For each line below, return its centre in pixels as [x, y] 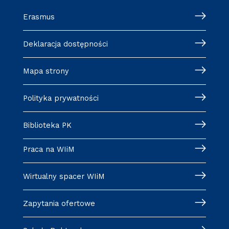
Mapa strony [46, 71]
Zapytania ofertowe [59, 203]
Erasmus [39, 17]
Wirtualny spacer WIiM [64, 176]
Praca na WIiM [49, 149]
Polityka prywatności [61, 98]
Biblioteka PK [47, 125]
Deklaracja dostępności [65, 44]
